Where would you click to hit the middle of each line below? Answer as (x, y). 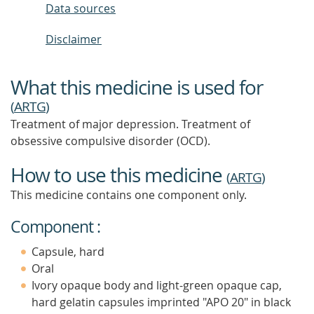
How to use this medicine (118, 175)
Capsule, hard (68, 252)
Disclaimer (74, 39)
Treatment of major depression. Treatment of (130, 124)
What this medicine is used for (137, 87)
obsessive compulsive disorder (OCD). (110, 141)
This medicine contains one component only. (129, 195)
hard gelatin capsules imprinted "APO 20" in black (161, 302)
